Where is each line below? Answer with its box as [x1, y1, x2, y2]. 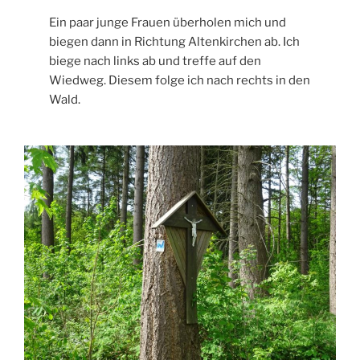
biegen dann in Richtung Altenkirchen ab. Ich [49, 34, 301, 49]
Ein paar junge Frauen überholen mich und [49, 14, 287, 30]
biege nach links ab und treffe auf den [49, 53, 262, 68]
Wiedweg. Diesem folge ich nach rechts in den [49, 72, 311, 88]
